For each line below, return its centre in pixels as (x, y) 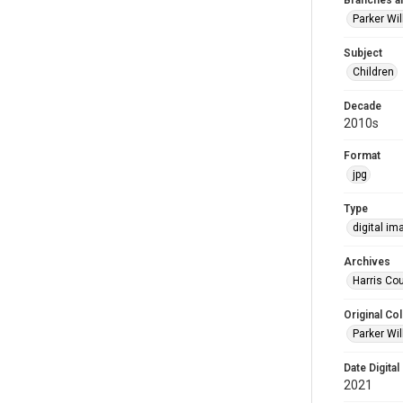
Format (362, 156)
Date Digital (372, 368)
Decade (363, 106)
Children (373, 72)
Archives (367, 262)
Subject (363, 53)
